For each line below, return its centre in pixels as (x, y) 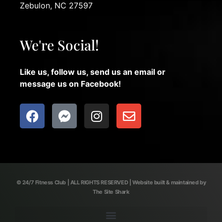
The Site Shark (111, 192)
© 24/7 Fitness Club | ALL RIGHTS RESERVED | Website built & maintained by (111, 183)
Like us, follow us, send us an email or (93, 72)
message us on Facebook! (70, 84)
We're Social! (59, 45)
